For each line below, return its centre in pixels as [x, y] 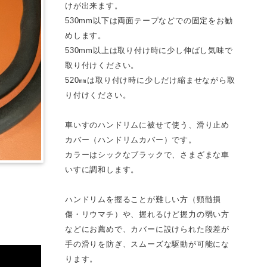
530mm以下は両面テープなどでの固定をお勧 [149, 21]
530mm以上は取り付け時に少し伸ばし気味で [149, 51]
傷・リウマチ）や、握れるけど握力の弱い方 [148, 215]
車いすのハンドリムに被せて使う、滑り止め [148, 125]
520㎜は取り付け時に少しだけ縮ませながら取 [150, 80]
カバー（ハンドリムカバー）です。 [131, 140]
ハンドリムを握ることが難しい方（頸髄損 [143, 200]
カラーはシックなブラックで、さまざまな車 [148, 155]
